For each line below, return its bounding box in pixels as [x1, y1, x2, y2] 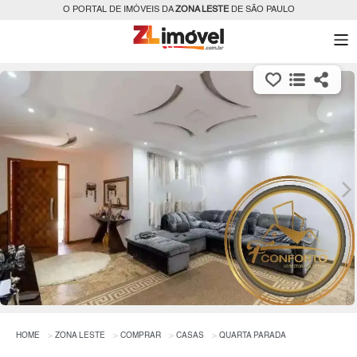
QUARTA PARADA [219, 331, 286, 339]
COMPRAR [120, 331, 161, 339]
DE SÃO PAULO [228, 6, 295, 14]
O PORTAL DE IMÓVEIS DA [62, 6, 175, 14]
